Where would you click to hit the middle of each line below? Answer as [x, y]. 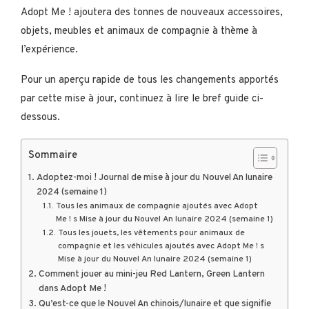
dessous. [40, 117]
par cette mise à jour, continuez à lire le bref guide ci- [142, 99]
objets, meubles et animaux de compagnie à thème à [139, 31]
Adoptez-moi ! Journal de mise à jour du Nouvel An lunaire [154, 177]
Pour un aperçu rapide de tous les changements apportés [150, 80]
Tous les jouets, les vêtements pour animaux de [151, 233]
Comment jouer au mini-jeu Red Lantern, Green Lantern [151, 274]
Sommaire [53, 155]
